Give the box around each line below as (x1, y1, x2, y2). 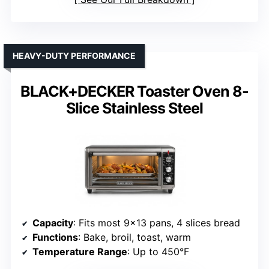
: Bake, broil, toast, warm (78, 231, 191, 244)
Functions (32, 231, 78, 244)
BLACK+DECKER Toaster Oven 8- (20, 82, 249, 101)
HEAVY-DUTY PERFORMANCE (13, 50, 136, 61)
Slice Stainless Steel (66, 99, 203, 118)
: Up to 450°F (127, 246, 189, 258)
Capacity (32, 217, 73, 229)
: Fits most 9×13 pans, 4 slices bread (73, 217, 240, 229)
